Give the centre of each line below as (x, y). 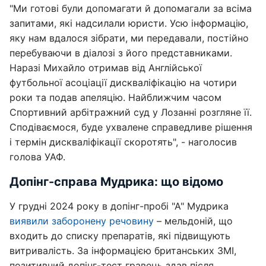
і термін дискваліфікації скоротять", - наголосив (123, 142)
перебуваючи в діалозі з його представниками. (121, 53)
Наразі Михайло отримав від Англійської (106, 68)
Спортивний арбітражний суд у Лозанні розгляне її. (131, 112)
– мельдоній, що (193, 221)
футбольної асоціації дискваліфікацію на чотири (123, 83)
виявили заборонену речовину (82, 221)
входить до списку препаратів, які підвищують (120, 236)
